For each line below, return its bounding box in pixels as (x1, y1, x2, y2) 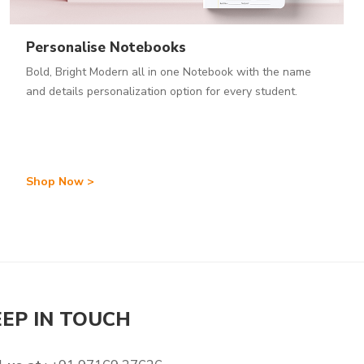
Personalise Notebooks (25, 37, 186, 57)
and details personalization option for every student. (25, 83, 297, 99)
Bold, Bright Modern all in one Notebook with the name (25, 63, 311, 80)
